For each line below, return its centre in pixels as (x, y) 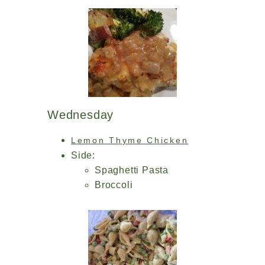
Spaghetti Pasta (132, 170)
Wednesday (81, 115)
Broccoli (114, 185)
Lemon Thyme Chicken (130, 140)
